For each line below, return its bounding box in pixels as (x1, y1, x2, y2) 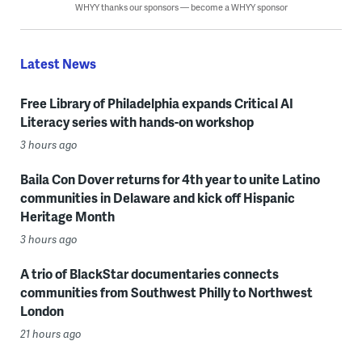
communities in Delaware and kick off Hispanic (19, 188, 295, 208)
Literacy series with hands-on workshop (19, 112, 254, 132)
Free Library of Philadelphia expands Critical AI (19, 94, 293, 113)
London (19, 301, 64, 321)
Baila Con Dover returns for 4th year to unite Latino (19, 170, 320, 189)
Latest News (19, 54, 96, 74)
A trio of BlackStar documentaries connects (19, 264, 279, 284)
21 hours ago (19, 326, 82, 342)
